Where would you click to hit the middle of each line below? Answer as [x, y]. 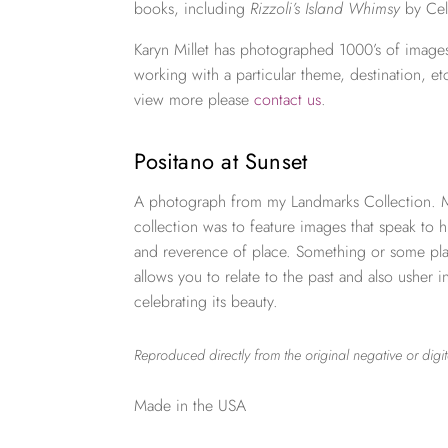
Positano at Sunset [221, 161]
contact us [288, 99]
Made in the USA [190, 406]
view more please [194, 99]
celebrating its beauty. [206, 301]
